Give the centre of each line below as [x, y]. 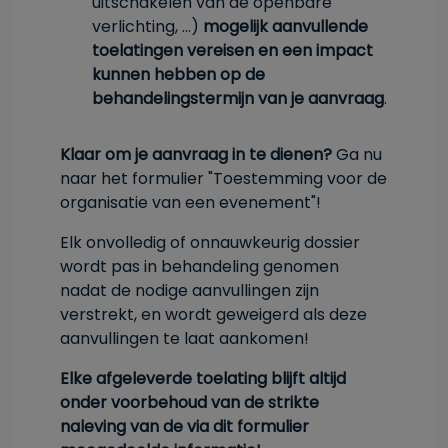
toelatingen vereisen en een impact [232, 50]
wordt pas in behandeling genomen [199, 266]
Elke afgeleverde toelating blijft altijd [203, 378]
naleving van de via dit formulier [184, 426]
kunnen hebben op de [178, 74]
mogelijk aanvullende [285, 26]
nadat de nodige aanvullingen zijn [189, 290]
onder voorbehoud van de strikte [189, 402]
